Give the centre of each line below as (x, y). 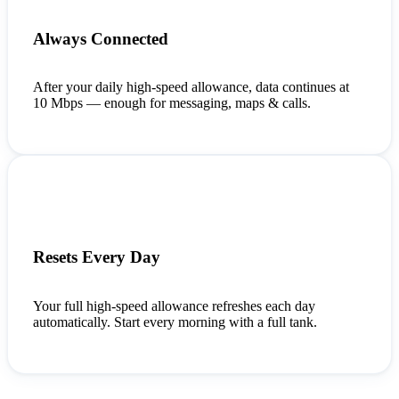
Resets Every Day (97, 256)
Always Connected (101, 38)
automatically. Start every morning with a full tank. (175, 322)
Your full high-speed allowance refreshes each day (174, 305)
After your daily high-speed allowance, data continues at (191, 87)
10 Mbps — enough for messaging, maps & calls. (172, 103)
